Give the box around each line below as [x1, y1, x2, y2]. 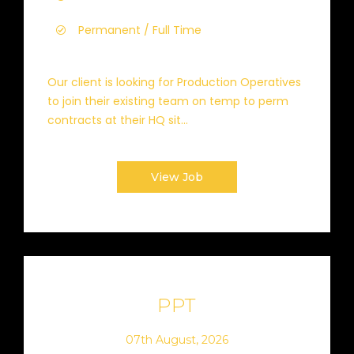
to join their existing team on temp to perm [47, 93, 288, 109]
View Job [151, 170, 203, 184]
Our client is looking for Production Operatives [47, 74, 301, 90]
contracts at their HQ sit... [47, 112, 188, 128]
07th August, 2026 [126, 332, 228, 347]
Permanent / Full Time [78, 22, 201, 38]
